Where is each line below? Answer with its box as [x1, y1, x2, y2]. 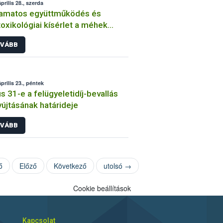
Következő [53, 160, 87, 171]
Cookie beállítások [73, 183, 131, 193]
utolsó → [103, 160, 131, 171]
